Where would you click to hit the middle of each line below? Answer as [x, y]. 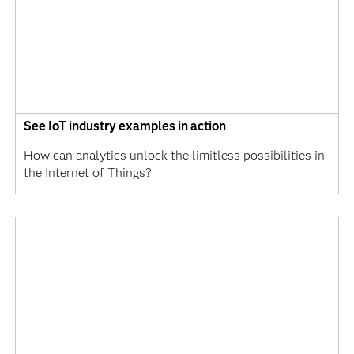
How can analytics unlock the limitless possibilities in [174, 156]
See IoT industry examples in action [124, 126]
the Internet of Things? [87, 173]
